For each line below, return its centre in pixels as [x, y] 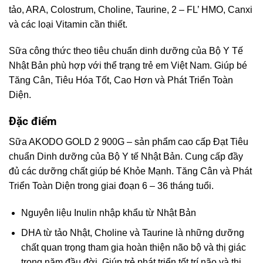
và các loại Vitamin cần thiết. [68, 24]
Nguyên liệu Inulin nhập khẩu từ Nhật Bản [108, 213]
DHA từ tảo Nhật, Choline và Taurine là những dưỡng [132, 233]
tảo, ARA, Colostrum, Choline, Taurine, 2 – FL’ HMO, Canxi [131, 9]
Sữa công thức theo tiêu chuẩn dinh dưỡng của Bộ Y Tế [126, 51]
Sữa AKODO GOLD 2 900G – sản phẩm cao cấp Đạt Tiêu [129, 141]
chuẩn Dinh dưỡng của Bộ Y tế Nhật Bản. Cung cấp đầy [126, 156]
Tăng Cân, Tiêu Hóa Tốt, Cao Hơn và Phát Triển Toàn [121, 80]
